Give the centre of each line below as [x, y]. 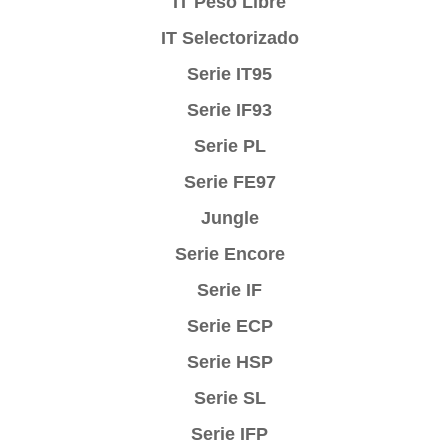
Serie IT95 [229, 73]
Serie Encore [229, 253]
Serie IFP [229, 433]
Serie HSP [229, 361]
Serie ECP [229, 325]
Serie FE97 [229, 181]
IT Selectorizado [229, 37]
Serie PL [229, 145]
